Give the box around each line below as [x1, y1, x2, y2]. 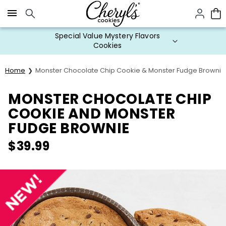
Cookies [93, 40, 122, 50]
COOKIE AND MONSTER [8, 104, 175, 124]
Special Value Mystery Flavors [54, 31, 160, 41]
